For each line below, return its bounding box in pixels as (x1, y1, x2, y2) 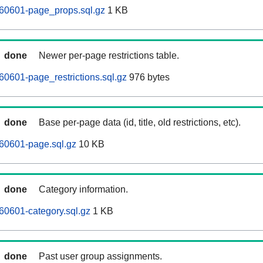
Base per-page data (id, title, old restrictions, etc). (39, 117, 241, 128)
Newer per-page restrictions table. (39, 50, 179, 61)
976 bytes (127, 72, 170, 83)
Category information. (39, 184, 128, 195)
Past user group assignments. (39, 251, 162, 262)
